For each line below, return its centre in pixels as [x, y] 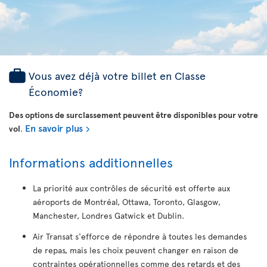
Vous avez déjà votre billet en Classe [117, 75]
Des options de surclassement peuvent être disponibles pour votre [133, 114]
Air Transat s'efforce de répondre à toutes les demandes [140, 237]
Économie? [56, 91]
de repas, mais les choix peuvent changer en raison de [136, 250]
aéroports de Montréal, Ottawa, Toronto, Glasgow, [127, 201]
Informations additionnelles [91, 162]
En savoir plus [54, 127]
